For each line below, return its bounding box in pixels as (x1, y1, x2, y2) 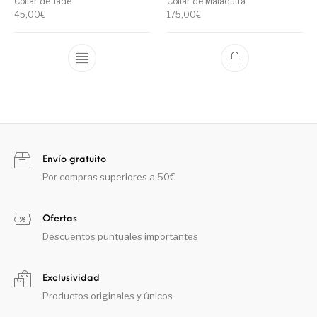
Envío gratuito (42, 155, 106, 165)
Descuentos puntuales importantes (42, 231, 198, 243)
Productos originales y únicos (42, 290, 173, 302)
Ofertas (42, 214, 77, 224)
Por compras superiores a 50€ (42, 171, 175, 183)
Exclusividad (42, 274, 100, 284)
